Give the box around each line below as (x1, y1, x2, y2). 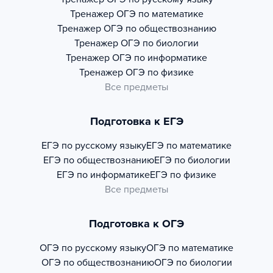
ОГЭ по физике (126, 66, 194, 79)
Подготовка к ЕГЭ (90, 115, 183, 129)
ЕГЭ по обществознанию (43, 154, 154, 167)
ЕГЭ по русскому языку (41, 140, 146, 152)
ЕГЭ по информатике (57, 169, 150, 182)
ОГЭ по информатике (112, 52, 207, 65)
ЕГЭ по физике (150, 169, 216, 182)
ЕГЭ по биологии (154, 154, 230, 167)
